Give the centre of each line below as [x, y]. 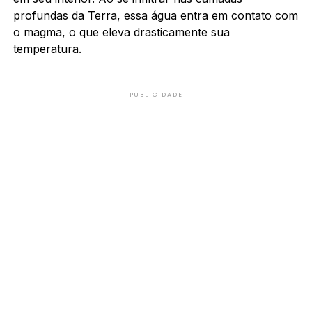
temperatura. [47, 48]
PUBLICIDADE [156, 94]
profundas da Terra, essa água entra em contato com [155, 15]
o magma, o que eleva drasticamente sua [121, 32]
